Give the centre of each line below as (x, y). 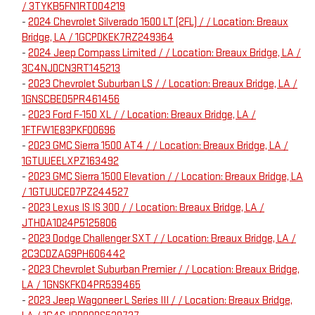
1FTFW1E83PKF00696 (69, 131)
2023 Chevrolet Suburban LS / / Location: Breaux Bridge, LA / (163, 84)
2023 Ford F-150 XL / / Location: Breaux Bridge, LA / (142, 115)
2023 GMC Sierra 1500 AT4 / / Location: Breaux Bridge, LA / (158, 146)
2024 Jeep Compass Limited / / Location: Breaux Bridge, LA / (165, 53)
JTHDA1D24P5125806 (69, 224)
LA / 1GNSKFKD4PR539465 (81, 285)
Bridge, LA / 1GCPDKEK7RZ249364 (98, 38)
